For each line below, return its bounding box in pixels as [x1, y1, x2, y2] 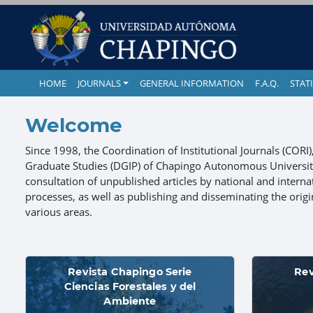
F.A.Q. [254, 77, 279, 89]
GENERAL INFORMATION [139, 77, 244, 89]
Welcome [25, 113, 122, 137]
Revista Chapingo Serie [68, 265, 192, 278]
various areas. [25, 205, 92, 219]
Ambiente [103, 295, 156, 307]
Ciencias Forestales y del [64, 280, 196, 293]
